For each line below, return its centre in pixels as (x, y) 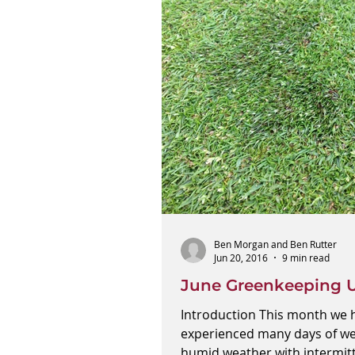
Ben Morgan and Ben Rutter (275, 244)
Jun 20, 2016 (241, 258)
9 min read (306, 258)
